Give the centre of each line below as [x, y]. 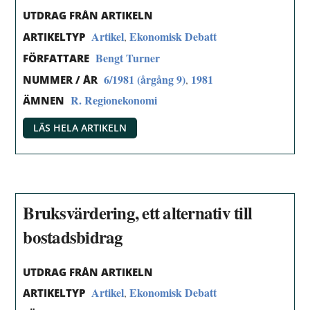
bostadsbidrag [73, 237]
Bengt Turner [128, 57]
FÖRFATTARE [56, 58]
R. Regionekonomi [114, 100]
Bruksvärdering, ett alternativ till [138, 212]
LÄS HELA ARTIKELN [80, 128]
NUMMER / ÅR [61, 79]
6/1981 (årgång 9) [145, 79]
